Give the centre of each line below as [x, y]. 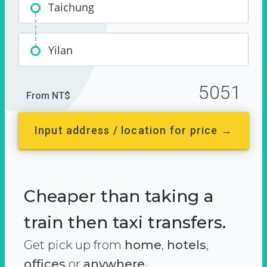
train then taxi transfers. [125, 222]
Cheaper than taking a [119, 196]
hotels [187, 245]
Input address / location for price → [133, 130]
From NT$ [48, 96]
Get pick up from [74, 245]
